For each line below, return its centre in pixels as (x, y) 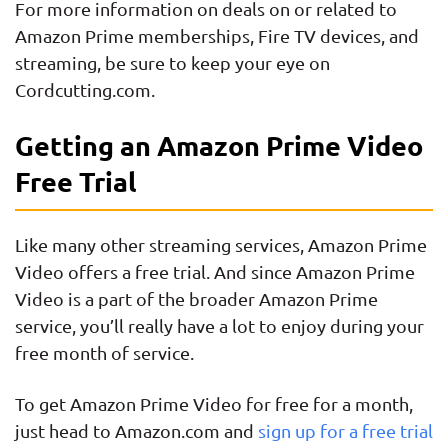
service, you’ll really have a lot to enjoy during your (219, 326)
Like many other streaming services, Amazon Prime (221, 245)
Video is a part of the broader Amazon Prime (196, 299)
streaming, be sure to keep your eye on (172, 62)
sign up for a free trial (345, 431)
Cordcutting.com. (85, 89)
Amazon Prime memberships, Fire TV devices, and (217, 35)
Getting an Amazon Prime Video (219, 145)
